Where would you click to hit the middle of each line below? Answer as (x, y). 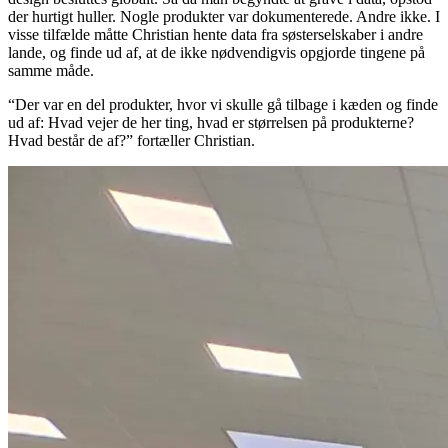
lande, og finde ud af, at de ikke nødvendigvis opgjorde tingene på (216, 53)
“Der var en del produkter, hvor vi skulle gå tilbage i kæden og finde (223, 105)
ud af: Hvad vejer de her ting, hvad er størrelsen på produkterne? (211, 123)
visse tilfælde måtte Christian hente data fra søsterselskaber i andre (215, 35)
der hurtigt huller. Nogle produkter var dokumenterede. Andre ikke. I (224, 17)
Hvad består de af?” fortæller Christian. (131, 141)
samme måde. (51, 71)
